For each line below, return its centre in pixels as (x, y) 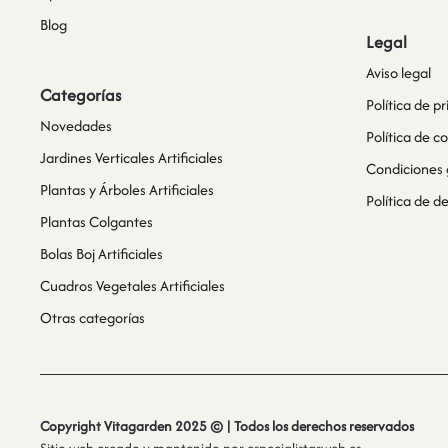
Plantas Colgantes (96, 222)
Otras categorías (92, 318)
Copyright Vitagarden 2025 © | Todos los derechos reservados (227, 426)
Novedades (76, 126)
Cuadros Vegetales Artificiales (132, 286)
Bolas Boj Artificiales (101, 254)
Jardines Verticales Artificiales (131, 158)
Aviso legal (398, 73)
